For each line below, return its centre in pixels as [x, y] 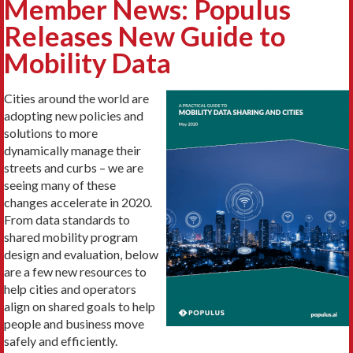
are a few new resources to [75, 271]
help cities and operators [70, 288]
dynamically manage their [72, 150]
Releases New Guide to [145, 35]
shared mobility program [71, 236]
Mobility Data [87, 62]
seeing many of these [60, 184]
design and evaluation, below [81, 254]
